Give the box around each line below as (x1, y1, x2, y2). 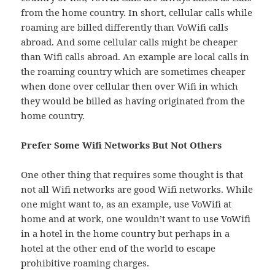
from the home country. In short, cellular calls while (21, 6, 253, 19)
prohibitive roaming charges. (21, 257, 150, 269)
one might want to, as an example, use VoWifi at (21, 198, 232, 211)
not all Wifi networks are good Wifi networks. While (21, 183, 254, 196)
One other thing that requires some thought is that (21, 168, 244, 181)
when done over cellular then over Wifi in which (21, 80, 239, 93)
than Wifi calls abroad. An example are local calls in (21, 50, 250, 63)
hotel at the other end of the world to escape (21, 242, 216, 255)
